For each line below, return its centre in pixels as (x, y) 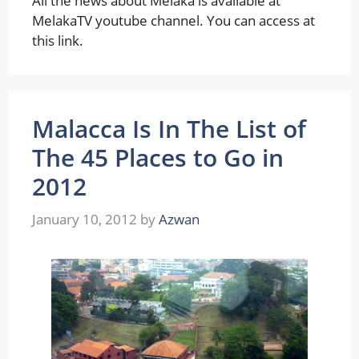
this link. (58, 40)
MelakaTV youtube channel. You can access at (173, 20)
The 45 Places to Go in (158, 157)
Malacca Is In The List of (169, 128)
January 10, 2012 (85, 219)
